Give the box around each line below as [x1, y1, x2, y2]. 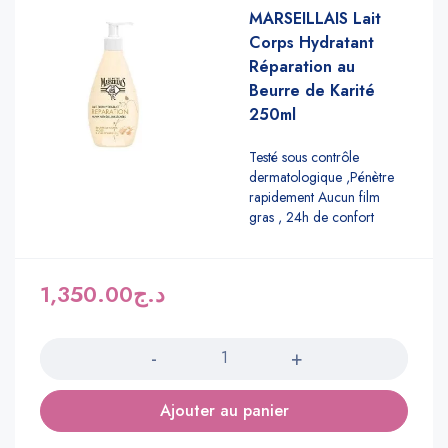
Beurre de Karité [249, 78, 375, 102]
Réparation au [249, 54, 355, 78]
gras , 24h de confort [249, 206, 374, 227]
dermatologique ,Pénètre [249, 166, 394, 187]
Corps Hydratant [249, 30, 374, 54]
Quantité [39, 313, 94, 334]
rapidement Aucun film [249, 186, 380, 207]
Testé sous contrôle [249, 146, 359, 167]
